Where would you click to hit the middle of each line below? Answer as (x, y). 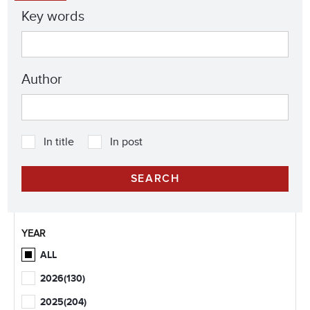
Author (42, 80)
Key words (53, 17)
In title (59, 142)
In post (126, 142)
